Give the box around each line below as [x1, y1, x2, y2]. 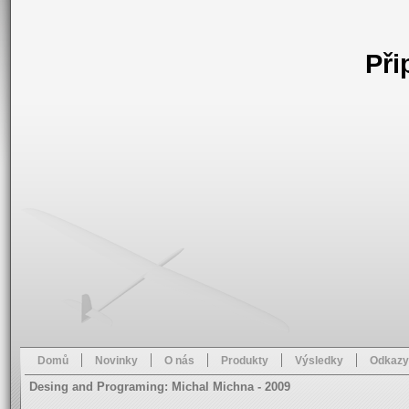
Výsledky [295, 354, 343, 367]
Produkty [221, 354, 268, 367]
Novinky [95, 354, 138, 367]
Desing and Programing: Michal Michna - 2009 [29, 380, 290, 393]
